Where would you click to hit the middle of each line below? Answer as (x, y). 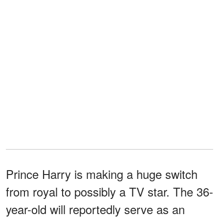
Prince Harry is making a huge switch (102, 174)
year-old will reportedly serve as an (95, 209)
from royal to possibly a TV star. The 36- (109, 191)
